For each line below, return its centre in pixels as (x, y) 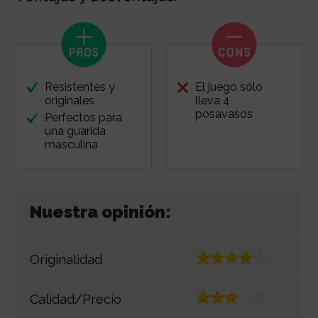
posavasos (224, 114)
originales (69, 101)
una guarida (75, 131)
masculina (71, 145)
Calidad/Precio (75, 299)
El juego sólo (229, 87)
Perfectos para (83, 118)
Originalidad (66, 259)
